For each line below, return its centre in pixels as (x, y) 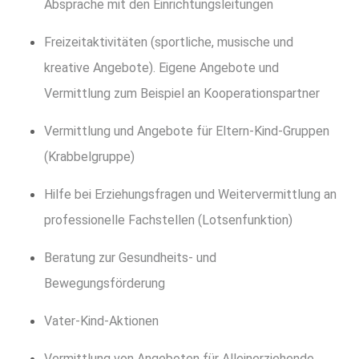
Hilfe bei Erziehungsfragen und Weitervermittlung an (190, 195)
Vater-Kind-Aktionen (101, 321)
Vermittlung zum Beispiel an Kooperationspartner (182, 94)
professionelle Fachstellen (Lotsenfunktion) (168, 220)
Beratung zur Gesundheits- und (130, 258)
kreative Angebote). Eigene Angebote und (161, 68)
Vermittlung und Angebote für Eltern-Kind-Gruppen (187, 131)
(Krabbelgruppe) (89, 157)
